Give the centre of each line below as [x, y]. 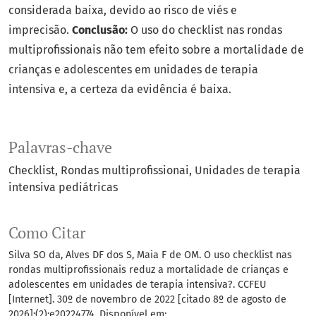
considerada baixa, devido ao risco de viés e [123, 11]
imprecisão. [40, 30]
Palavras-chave [60, 148]
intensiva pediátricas [63, 188]
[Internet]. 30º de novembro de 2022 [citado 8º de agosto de [147, 300]
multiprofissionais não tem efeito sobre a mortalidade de [156, 50]
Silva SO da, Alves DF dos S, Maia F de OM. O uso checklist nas [150, 255]
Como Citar [47, 233]
